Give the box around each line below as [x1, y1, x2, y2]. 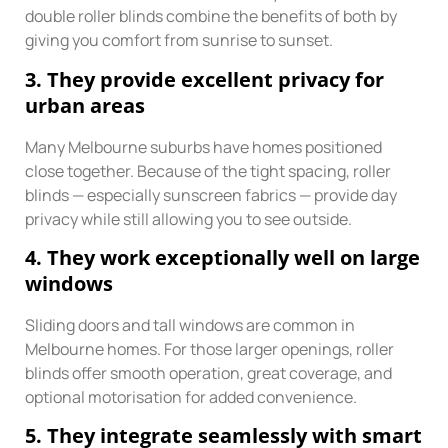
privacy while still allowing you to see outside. [25, 207, 352, 230]
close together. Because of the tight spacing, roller [25, 159, 391, 182]
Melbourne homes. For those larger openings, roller [25, 338, 394, 361]
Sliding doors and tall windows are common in [25, 314, 355, 337]
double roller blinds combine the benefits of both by [25, 5, 397, 28]
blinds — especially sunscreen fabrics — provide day [25, 183, 397, 206]
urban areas [25, 91, 145, 119]
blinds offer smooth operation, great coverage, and [25, 362, 392, 385]
